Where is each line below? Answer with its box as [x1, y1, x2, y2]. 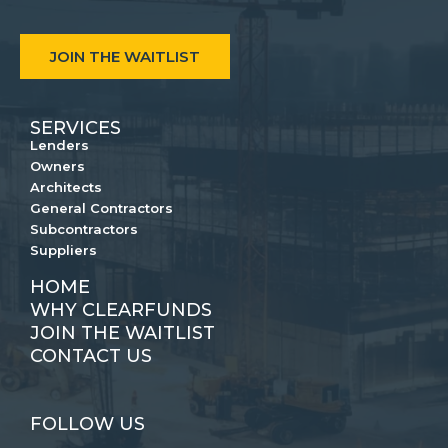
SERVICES [30, 117, 121, 140]
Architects [30, 179, 102, 196]
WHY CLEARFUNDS [30, 299, 212, 322]
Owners [30, 158, 85, 175]
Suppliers [30, 242, 97, 259]
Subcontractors [30, 221, 138, 238]
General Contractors [30, 200, 173, 217]
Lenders [30, 137, 89, 154]
